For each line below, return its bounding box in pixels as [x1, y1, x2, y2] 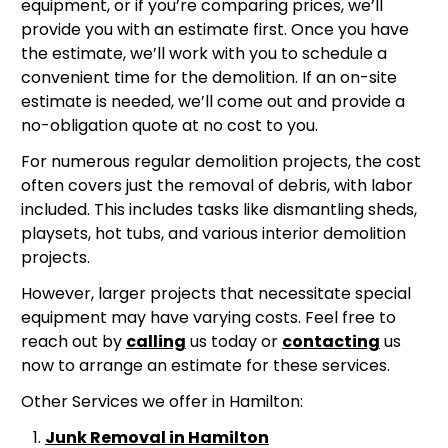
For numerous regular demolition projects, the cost [21, 150, 421, 174]
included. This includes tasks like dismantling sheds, [21, 198, 417, 222]
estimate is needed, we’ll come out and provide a [21, 90, 405, 114]
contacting [282, 330, 380, 354]
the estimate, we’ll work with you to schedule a [21, 42, 387, 66]
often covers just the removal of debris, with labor [21, 174, 413, 198]
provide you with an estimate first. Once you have [21, 18, 409, 42]
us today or [186, 330, 282, 354]
